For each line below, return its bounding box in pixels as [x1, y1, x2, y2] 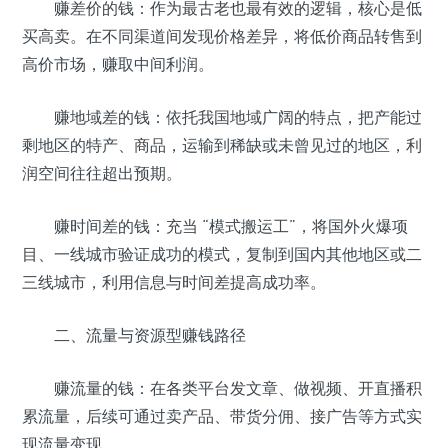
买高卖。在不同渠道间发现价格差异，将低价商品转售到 [22, 26, 422, 47]
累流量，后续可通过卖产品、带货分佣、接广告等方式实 [22, 406, 422, 427]
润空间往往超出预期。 [22, 163, 182, 184]
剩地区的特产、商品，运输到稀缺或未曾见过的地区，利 [22, 135, 422, 156]
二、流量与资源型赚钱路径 [22, 325, 246, 346]
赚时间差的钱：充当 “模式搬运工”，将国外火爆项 [22, 216, 408, 237]
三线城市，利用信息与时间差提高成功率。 [22, 272, 326, 293]
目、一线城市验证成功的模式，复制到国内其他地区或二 [22, 244, 422, 265]
